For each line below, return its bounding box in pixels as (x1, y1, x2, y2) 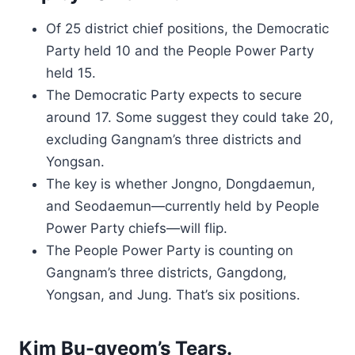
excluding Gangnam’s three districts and (46, 132, 302, 147)
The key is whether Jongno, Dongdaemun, (46, 176, 315, 192)
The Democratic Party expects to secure (46, 87, 302, 103)
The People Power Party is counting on (46, 242, 293, 258)
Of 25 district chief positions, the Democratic (46, 21, 329, 36)
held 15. (46, 65, 96, 81)
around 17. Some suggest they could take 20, (46, 109, 334, 125)
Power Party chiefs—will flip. (46, 220, 227, 236)
